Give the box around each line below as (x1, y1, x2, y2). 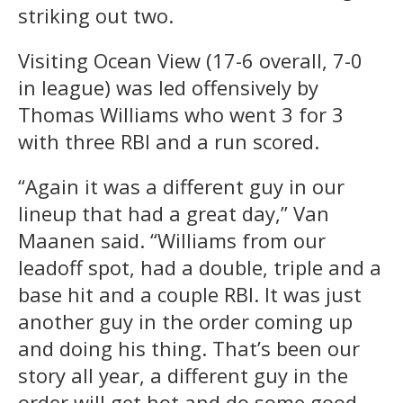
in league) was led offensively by (18, 74, 318, 102)
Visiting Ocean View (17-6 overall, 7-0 (18, 47, 363, 75)
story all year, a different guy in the (18, 362, 348, 390)
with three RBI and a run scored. (18, 128, 319, 156)
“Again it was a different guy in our (18, 173, 345, 201)
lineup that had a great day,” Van (18, 200, 329, 228)
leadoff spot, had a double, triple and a (18, 254, 381, 282)
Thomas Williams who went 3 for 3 (18, 101, 344, 129)
